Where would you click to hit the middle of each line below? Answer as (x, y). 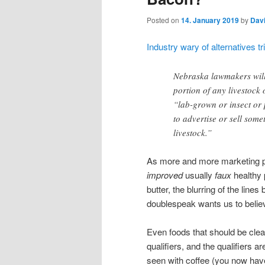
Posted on (164, 20)
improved (165, 175)
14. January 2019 (210, 20)
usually (199, 175)
